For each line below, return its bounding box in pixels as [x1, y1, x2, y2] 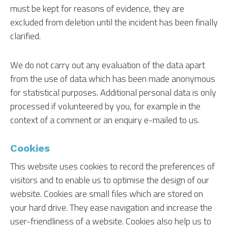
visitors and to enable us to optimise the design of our [10, 173, 209, 187]
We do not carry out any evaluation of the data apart [10, 58, 205, 72]
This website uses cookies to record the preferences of [10, 159, 215, 173]
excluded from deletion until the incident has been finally [10, 15, 218, 29]
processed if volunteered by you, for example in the [10, 99, 201, 113]
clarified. [10, 29, 41, 43]
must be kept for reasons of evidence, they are [10, 2, 184, 15]
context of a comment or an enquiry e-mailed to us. [10, 113, 199, 127]
